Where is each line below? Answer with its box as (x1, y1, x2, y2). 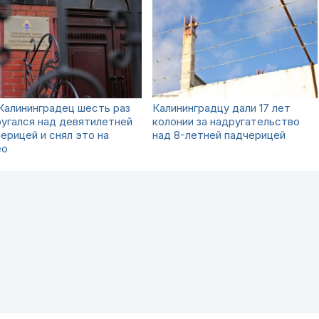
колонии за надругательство (152, 115, 300, 128)
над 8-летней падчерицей (152, 128, 286, 142)
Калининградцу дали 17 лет (152, 101, 291, 115)
